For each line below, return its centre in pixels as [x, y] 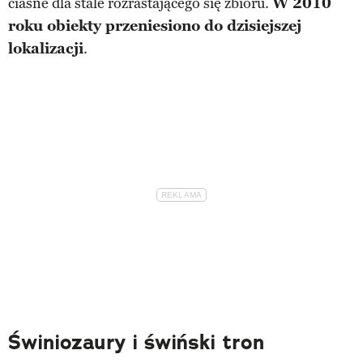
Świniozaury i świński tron [136, 342]
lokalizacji [46, 48]
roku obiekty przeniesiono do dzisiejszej [155, 26]
